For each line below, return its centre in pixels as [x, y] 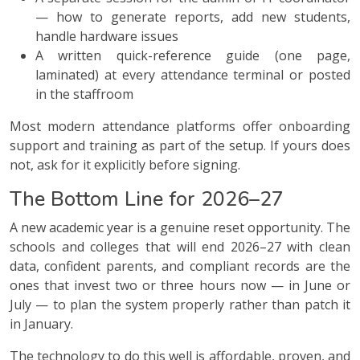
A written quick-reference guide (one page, [193, 55]
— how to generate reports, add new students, [193, 16]
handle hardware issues [107, 36]
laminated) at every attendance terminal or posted [193, 74]
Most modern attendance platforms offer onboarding [180, 126]
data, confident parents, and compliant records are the [180, 266]
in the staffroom [84, 94]
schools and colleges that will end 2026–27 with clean [180, 246]
